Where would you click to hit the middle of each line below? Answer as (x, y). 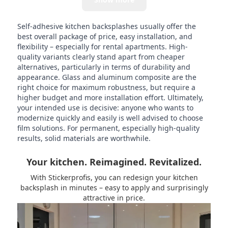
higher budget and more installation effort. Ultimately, (110, 98)
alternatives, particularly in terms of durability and (104, 67)
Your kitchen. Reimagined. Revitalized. (114, 162)
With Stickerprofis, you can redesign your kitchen (114, 178)
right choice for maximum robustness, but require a (106, 88)
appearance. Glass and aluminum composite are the (107, 77)
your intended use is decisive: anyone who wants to (105, 108)
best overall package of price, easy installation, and (105, 37)
